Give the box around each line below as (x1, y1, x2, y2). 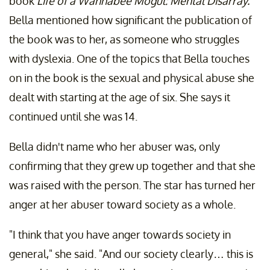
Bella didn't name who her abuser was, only (9, 139, 220, 153)
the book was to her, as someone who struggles (9, 32, 239, 46)
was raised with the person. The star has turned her (9, 178, 256, 192)
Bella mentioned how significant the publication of (9, 13, 252, 27)
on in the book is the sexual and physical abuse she (9, 71, 254, 84)
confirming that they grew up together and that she (9, 159, 256, 172)
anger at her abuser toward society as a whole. (9, 197, 238, 211)
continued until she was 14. (9, 109, 137, 123)
